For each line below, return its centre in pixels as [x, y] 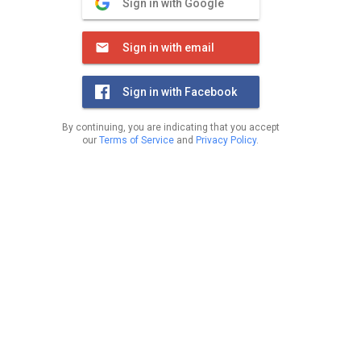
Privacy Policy [226, 140]
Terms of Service [137, 140]
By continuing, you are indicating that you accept [170, 127]
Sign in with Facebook [179, 92]
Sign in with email [168, 48]
